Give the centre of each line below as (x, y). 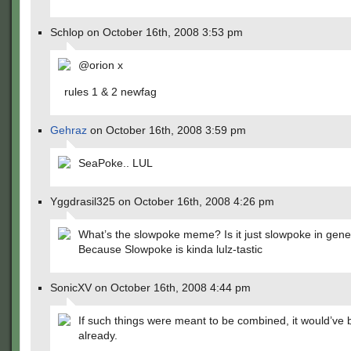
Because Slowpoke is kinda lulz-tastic (170, 249)
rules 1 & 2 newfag (110, 92)
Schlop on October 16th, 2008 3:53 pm (147, 32)
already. (98, 335)
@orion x (101, 65)
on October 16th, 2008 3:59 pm (166, 130)
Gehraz (69, 130)
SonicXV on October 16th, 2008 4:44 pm (150, 288)
